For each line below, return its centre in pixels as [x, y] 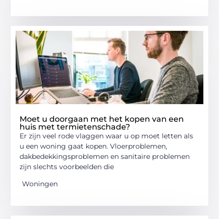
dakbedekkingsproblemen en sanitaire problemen [105, 156]
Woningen [40, 184]
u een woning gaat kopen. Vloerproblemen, [94, 146]
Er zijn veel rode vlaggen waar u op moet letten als [107, 136]
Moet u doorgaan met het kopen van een [102, 119]
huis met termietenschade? [75, 127]
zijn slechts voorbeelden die [67, 166]
